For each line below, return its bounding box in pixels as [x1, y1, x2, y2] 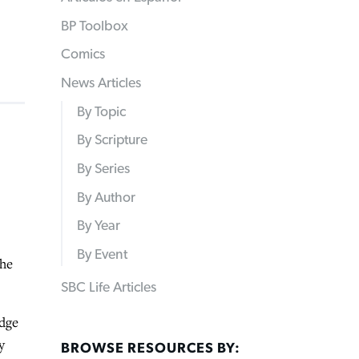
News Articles [61, 76, 141, 91]
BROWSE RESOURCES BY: [61, 341, 240, 356]
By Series [76, 162, 130, 177]
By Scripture [76, 133, 147, 148]
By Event [76, 248, 127, 263]
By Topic [76, 104, 126, 119]
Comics [61, 47, 105, 63]
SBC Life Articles [61, 280, 156, 296]
